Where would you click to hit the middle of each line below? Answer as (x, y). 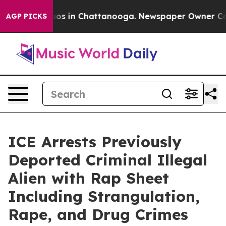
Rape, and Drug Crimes (98, 214)
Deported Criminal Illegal (108, 160)
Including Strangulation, (104, 196)
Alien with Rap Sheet (89, 178)
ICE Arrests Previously (95, 142)
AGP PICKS (26, 16)
